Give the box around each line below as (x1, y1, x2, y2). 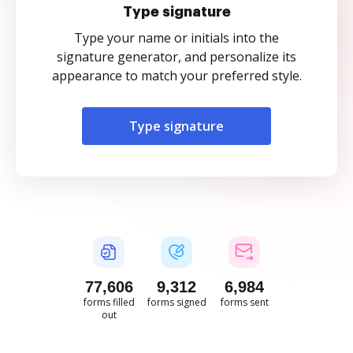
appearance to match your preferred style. (51, 67, 302, 84)
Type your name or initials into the (74, 29, 279, 46)
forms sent (220, 295, 269, 309)
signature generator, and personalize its (57, 48, 296, 65)
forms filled (83, 295, 135, 309)
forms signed (147, 295, 206, 309)
